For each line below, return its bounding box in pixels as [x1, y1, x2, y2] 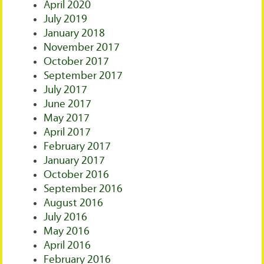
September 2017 [44, 70, 123, 82]
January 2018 [44, 27, 105, 40]
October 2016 [44, 169, 110, 181]
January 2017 [44, 154, 105, 167]
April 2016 [44, 239, 91, 252]
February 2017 [44, 140, 111, 153]
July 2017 [44, 84, 88, 97]
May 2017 [44, 112, 90, 125]
